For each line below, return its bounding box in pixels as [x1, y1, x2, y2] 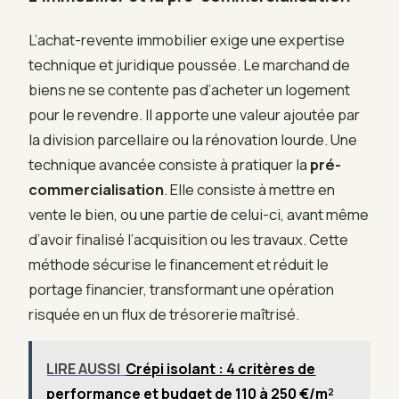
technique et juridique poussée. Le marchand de [28, 53, 350, 75]
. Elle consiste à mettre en [164, 178, 335, 199]
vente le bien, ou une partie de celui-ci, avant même [28, 203, 369, 224]
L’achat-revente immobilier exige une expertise [28, 28, 345, 50]
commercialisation [28, 178, 164, 199]
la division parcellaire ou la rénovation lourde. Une [28, 128, 357, 150]
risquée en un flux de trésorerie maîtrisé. [28, 303, 299, 324]
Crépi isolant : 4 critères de [126, 358, 316, 379]
